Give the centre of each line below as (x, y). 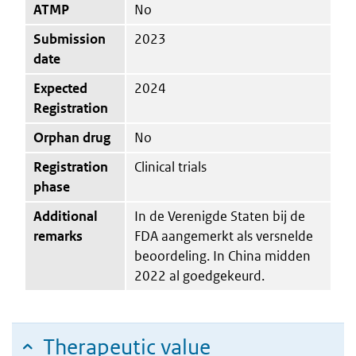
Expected (60, 88)
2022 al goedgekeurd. (199, 275)
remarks (58, 236)
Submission (70, 39)
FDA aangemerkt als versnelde (224, 236)
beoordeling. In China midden (222, 255)
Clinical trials (170, 166)
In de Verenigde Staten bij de (220, 216)
